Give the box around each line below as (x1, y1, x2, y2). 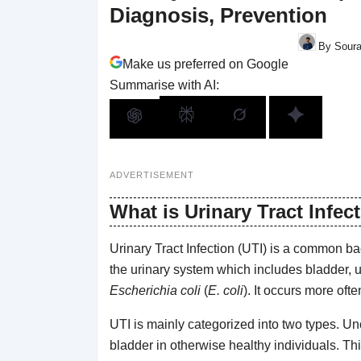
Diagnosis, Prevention (109, 3, 327, 27)
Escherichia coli (109, 283, 201, 297)
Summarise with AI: (109, 77, 219, 92)
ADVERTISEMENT (109, 169, 194, 180)
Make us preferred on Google (122, 56, 288, 71)
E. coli (207, 283, 243, 297)
